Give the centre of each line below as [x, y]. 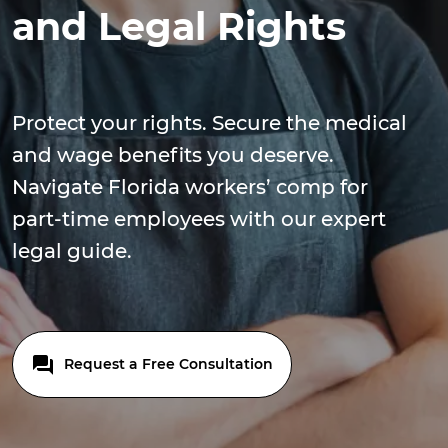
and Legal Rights [179, 26]
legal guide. [72, 251]
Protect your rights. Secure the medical [209, 123]
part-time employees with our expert [199, 219]
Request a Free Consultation [166, 364]
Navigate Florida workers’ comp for [190, 187]
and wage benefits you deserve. [173, 155]
